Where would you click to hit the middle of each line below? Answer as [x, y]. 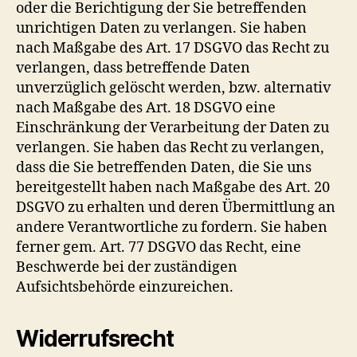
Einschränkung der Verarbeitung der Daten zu [173, 127]
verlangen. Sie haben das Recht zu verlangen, [170, 147]
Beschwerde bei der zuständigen [127, 267]
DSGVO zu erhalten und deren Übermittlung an [176, 207]
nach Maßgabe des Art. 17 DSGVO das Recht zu [173, 48]
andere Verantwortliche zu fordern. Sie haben [172, 227]
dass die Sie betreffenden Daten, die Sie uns [164, 167]
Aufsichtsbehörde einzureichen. [125, 287]
